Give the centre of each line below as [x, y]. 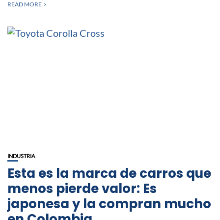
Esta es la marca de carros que [109, 173]
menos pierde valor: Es [82, 188]
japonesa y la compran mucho [109, 204]
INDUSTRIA [21, 156]
